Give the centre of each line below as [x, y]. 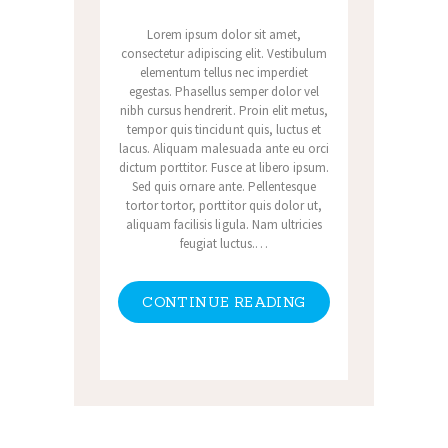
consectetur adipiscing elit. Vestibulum [224, 53]
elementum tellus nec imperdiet [224, 72]
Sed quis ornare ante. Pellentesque [224, 186]
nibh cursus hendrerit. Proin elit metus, [224, 110]
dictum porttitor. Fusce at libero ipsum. [224, 167]
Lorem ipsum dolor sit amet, [224, 34]
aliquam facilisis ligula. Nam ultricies [224, 224]
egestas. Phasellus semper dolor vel [224, 91]
